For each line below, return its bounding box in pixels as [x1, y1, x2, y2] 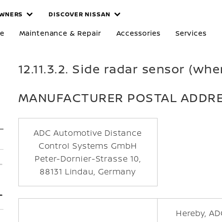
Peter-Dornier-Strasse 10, [34, 153, 141, 164]
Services [175, 28, 207, 38]
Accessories [116, 28, 161, 38]
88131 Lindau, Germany [40, 166, 136, 177]
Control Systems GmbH [38, 140, 137, 151]
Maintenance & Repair [19, 28, 102, 38]
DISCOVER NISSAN [49, 10, 111, 18]
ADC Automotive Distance [34, 127, 142, 138]
